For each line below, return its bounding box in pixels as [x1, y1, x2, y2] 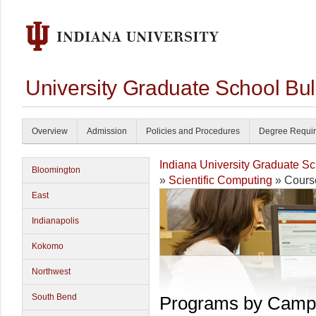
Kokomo [32, 241, 63, 251]
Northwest [32, 267, 71, 276]
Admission [87, 126, 127, 136]
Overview [32, 126, 68, 136]
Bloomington [32, 165, 80, 175]
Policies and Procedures [146, 126, 240, 136]
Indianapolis [32, 216, 79, 226]
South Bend [32, 292, 77, 302]
